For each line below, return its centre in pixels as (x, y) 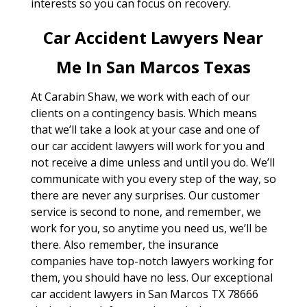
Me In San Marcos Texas (153, 67)
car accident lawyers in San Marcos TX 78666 (144, 294)
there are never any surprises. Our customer (145, 196)
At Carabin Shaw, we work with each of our (140, 97)
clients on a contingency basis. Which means (144, 113)
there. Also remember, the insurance (124, 245)
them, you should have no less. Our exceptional (151, 278)
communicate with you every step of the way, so (153, 179)
